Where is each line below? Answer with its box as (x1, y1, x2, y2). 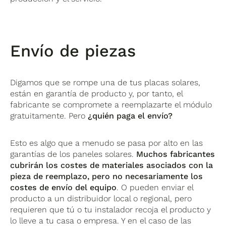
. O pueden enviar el (117, 182, 194, 192)
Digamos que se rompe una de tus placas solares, (10, 77, 201, 87)
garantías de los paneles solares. (10, 149, 137, 159)
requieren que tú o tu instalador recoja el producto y (10, 204, 211, 214)
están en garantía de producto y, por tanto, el (10, 88, 183, 98)
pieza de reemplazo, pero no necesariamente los (10, 171, 203, 181)
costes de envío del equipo (10, 182, 117, 192)
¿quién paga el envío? (88, 110, 173, 121)
